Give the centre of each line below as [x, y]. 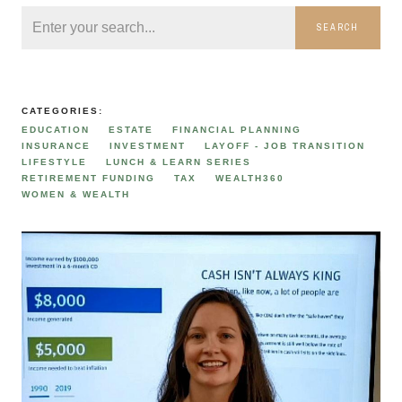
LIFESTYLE [54, 162]
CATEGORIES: [62, 111]
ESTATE [131, 130]
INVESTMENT [147, 146]
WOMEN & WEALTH [76, 195]
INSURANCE [56, 146]
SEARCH [338, 28]
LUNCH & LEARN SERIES [178, 162]
